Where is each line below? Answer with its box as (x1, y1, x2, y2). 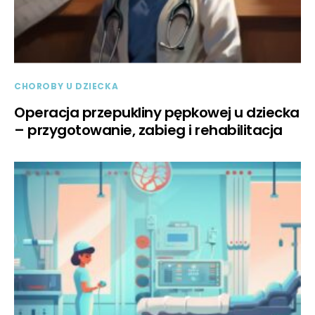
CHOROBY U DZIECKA (14, 79, 119, 92)
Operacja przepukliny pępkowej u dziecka (14, 102, 300, 122)
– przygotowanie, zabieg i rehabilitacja (14, 120, 283, 140)
